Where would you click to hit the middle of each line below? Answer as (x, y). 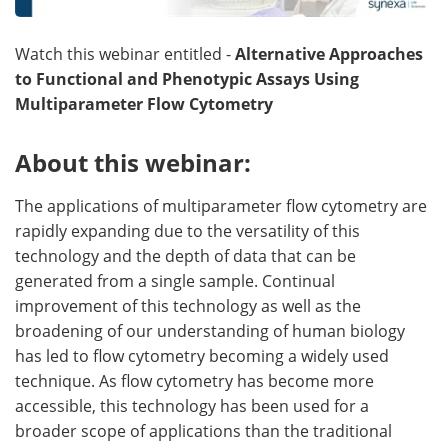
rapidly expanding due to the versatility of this (187, 231)
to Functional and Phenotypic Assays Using (187, 79)
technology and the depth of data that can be (185, 256)
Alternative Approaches (329, 54)
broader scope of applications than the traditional (203, 431)
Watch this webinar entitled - (125, 54)
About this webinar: (133, 163)
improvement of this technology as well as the (188, 306)
